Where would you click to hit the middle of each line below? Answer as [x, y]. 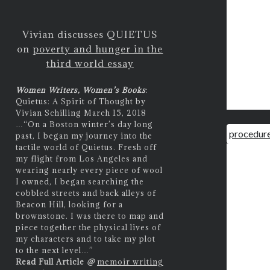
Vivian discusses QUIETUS [90, 34]
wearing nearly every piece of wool [89, 170]
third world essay [90, 63]
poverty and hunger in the [98, 49]
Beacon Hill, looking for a [69, 204]
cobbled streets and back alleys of [86, 193]
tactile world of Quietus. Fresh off [86, 147]
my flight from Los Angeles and [81, 158]
